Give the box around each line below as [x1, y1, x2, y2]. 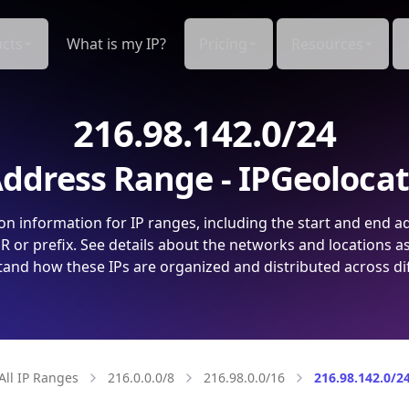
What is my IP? [67, 34, 166, 54]
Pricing [199, 34, 247, 54]
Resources [291, 34, 363, 54]
